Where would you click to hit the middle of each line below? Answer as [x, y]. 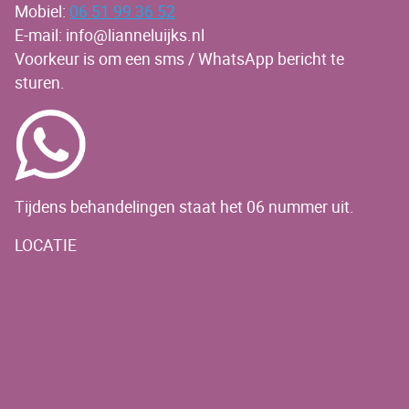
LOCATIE [46, 246]
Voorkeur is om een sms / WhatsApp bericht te [179, 59]
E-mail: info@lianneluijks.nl [110, 36]
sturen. [40, 83]
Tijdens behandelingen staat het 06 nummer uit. [184, 207]
